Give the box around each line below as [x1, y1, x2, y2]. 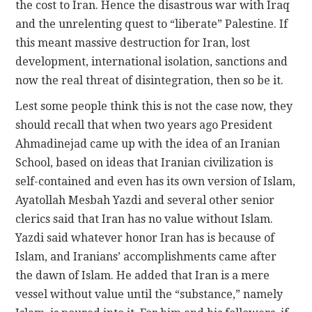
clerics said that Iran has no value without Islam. [15, 212, 274, 226]
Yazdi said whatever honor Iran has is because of [15, 231, 275, 245]
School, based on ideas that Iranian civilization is [15, 156, 274, 170]
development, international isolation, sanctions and [15, 55, 288, 69]
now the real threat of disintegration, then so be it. [15, 74, 284, 88]
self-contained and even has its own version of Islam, [15, 175, 296, 189]
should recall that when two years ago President [15, 118, 273, 132]
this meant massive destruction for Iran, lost [15, 36, 251, 50]
